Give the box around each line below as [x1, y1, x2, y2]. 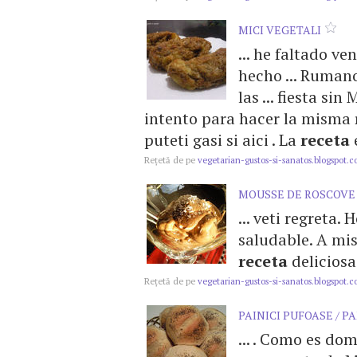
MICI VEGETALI [238, 22, 321, 37]
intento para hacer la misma [144, 108, 355, 129]
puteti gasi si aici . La [144, 129, 300, 151]
